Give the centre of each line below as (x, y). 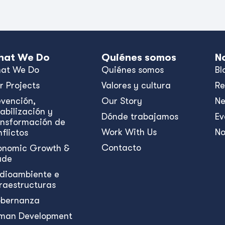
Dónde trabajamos (140, 117)
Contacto (121, 148)
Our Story (122, 101)
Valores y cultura (136, 85)
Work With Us (129, 132)
